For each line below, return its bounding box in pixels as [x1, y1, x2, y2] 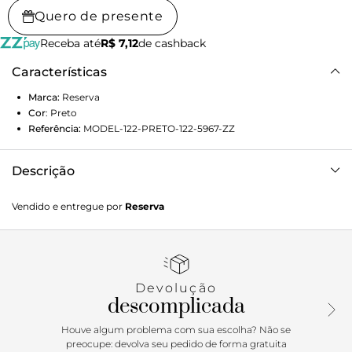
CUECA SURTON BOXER [12, 189, 145, 204]
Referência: [28, 123, 81, 135]
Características [12, 64, 107, 80]
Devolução [134, 280, 218, 296]
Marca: [28, 91, 60, 104]
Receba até [39, 36, 101, 51]
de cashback [137, 36, 206, 51]
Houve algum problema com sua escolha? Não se [61, 324, 291, 336]
